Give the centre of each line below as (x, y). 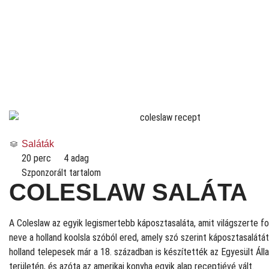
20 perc (36, 158)
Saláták (38, 144)
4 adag (76, 158)
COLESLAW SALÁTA (128, 192)
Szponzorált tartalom (61, 172)
